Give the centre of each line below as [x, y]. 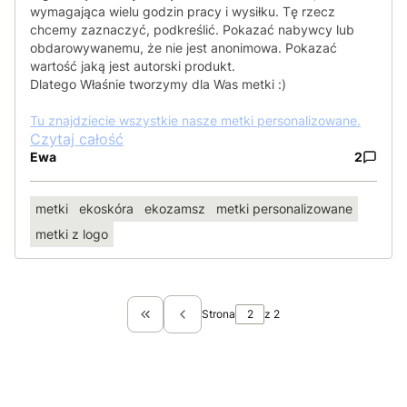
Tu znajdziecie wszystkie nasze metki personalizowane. [195, 121]
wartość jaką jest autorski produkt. [133, 66]
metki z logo [72, 234]
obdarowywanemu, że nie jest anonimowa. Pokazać [184, 48]
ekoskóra [106, 209]
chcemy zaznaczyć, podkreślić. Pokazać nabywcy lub [192, 30]
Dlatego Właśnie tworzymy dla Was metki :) [158, 84]
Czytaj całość [77, 139]
